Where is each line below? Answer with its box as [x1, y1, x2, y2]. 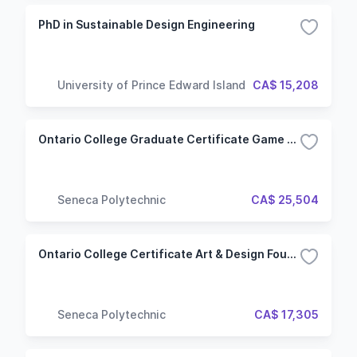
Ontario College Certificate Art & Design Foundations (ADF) [287, 247, 296, 261]
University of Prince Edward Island [57, 77, 245, 92]
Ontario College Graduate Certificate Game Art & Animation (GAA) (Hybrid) [287, 132, 296, 146]
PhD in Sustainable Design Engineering [38, 18, 255, 31]
